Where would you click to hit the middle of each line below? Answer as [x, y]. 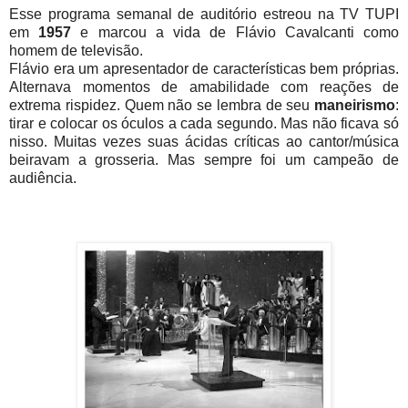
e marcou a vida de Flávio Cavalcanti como [235, 32]
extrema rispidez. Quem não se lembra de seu [162, 105]
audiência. [43, 178]
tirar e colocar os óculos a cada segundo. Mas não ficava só [204, 123]
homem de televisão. [76, 50]
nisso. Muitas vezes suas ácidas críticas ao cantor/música [204, 141]
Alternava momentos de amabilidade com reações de [204, 87]
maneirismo [355, 105]
